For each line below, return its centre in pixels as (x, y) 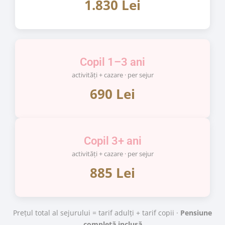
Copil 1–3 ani (113, 62)
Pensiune (196, 213)
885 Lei (113, 173)
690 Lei (113, 94)
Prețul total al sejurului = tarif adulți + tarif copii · (97, 213)
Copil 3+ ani (113, 141)
